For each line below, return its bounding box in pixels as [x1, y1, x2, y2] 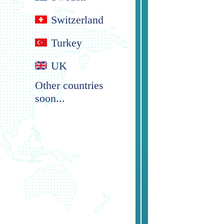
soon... [35, 91, 65, 104]
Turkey [51, 36, 82, 49]
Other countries [35, 78, 104, 91]
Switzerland [51, 13, 104, 26]
